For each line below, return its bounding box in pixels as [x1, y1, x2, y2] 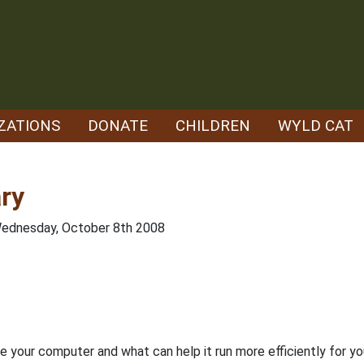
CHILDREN [175, 116, 250, 135]
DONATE [88, 116, 148, 135]
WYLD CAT [278, 116, 353, 135]
